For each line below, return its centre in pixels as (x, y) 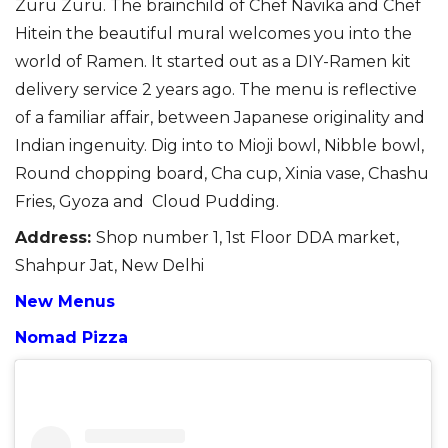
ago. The (236, 89)
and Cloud (157, 201)
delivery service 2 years (108, 89)
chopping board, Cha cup (174, 173)
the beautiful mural (145, 33)
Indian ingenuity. (83, 145)
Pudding (238, 201)
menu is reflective (344, 89)
